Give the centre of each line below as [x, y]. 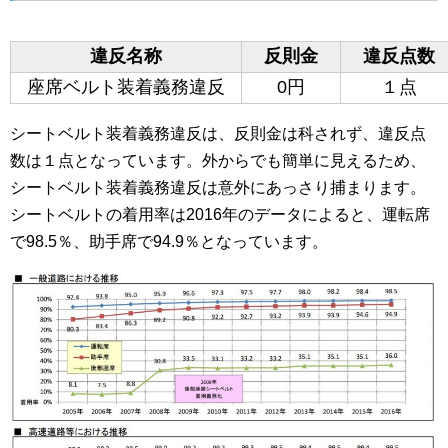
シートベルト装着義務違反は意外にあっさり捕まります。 [218, 187]
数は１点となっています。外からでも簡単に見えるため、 [218, 160]
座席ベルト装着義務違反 [126, 86]
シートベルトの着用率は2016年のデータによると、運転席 [220, 214]
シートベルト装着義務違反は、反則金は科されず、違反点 [218, 133]
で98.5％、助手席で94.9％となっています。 [169, 241]
